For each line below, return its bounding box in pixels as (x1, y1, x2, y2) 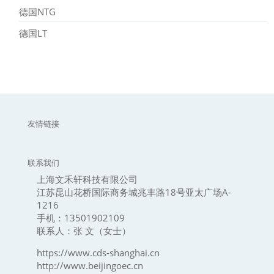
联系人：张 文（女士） (36, 224, 131, 237)
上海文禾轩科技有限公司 (36, 173, 138, 186)
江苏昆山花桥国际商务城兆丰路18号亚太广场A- (36, 186, 231, 199)
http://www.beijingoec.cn (36, 259, 143, 272)
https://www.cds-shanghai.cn (36, 246, 160, 259)
